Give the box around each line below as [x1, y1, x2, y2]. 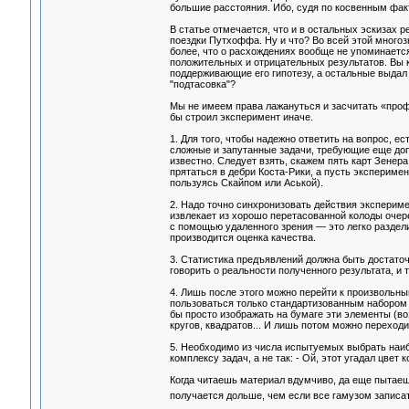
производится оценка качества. [169, 232, 316, 244]
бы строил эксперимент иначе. [169, 111, 313, 123]
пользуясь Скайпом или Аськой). [169, 177, 323, 189]
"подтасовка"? [169, 79, 236, 90]
